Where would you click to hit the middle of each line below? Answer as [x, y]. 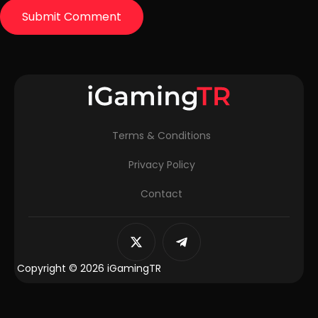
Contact [161, 194]
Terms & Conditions [161, 136]
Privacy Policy [161, 165]
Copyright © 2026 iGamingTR [89, 269]
